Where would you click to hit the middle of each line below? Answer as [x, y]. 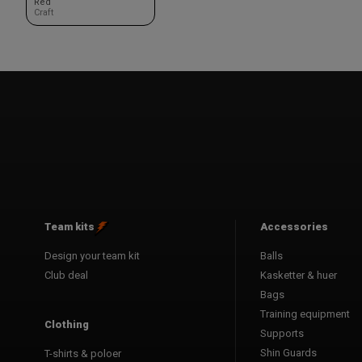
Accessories [294, 226]
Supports [282, 333]
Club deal [66, 275]
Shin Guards [288, 352]
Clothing [67, 324]
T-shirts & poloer [83, 353]
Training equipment [305, 314]
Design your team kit [92, 255]
